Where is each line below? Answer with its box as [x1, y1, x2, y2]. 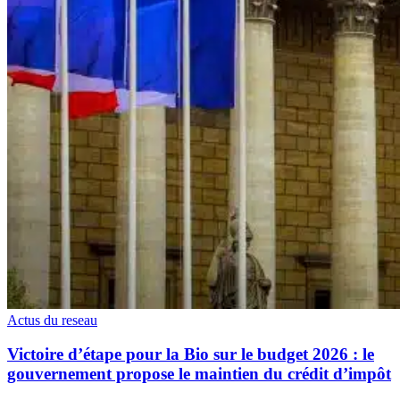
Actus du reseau [7, 312, 97, 328]
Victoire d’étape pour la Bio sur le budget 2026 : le [7, 345, 374, 364]
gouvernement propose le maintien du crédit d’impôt [7, 364, 391, 384]
